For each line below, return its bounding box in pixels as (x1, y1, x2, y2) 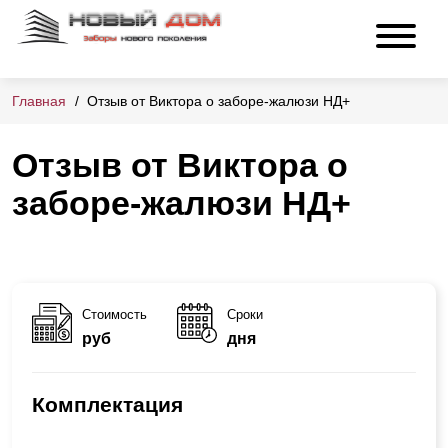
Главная (12, 93, 66, 110)
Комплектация (32, 392, 183, 416)
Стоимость (82, 306, 147, 322)
